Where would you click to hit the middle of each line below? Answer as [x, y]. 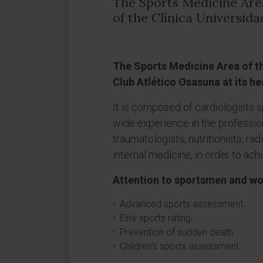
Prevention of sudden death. [178, 232]
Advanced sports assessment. [183, 204]
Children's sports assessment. [181, 246]
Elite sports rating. [156, 218]
